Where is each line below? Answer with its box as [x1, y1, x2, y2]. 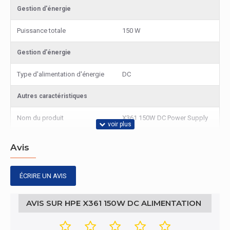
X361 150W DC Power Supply [122, 114, 208, 122]
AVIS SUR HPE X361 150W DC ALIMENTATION [26, 198, 201, 208]
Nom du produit [17, 114, 64, 122]
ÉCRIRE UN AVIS [20, 172, 67, 180]
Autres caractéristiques [17, 92, 87, 100]
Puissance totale [17, 27, 66, 34]
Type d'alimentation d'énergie [17, 70, 104, 78]
